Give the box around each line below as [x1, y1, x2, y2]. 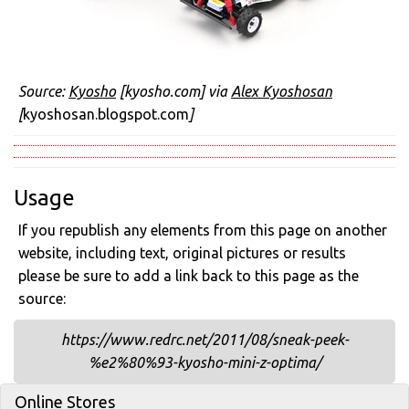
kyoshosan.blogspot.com [23, 106, 189, 122]
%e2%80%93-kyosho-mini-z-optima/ [88, 354, 321, 371]
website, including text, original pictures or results [18, 245, 346, 261]
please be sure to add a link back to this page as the [18, 267, 359, 284]
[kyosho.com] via [116, 83, 231, 100]
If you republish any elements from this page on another [18, 222, 387, 238]
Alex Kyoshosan [231, 83, 332, 100]
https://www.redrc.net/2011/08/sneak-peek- [60, 331, 349, 348]
